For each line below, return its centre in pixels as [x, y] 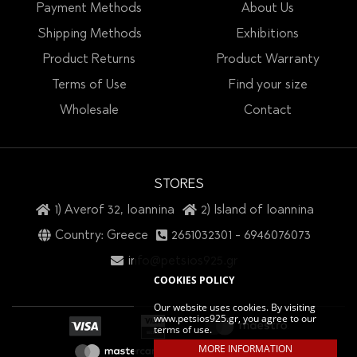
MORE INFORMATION [245, 349]
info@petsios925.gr [183, 261]
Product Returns [89, 59]
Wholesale [89, 110]
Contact [268, 110]
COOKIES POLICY [194, 280]
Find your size [268, 85]
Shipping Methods [89, 34]
